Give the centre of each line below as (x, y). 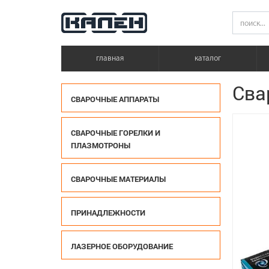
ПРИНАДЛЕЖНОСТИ (108, 213)
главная (110, 58)
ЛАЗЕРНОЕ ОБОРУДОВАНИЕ (122, 246)
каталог (207, 58)
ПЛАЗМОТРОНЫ (101, 145)
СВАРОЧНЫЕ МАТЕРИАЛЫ (118, 179)
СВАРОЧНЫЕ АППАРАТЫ (115, 99)
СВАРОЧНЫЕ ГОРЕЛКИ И (116, 133)
